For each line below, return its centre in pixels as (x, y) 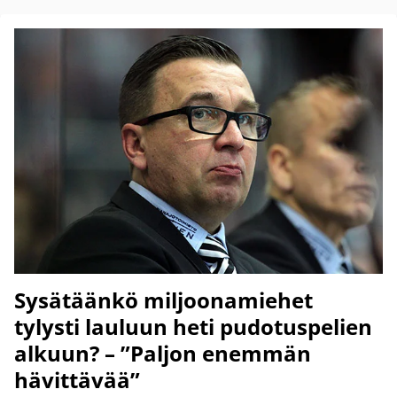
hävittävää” (77, 380)
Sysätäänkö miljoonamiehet (163, 300)
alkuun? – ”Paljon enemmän (163, 354)
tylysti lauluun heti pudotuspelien (193, 327)
